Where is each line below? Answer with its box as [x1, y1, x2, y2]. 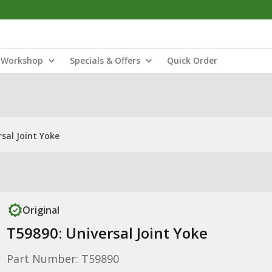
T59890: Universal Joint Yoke [6, 223, 208, 243]
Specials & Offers [70, 55, 140, 66]
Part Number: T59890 [6, 251, 119, 266]
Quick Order [167, 55, 217, 66]
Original [22, 203, 59, 217]
